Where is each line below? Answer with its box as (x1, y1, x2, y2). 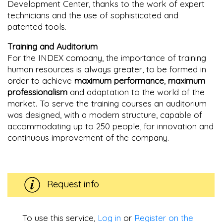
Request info (45, 177, 100, 190)
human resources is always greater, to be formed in (7, 63, 206, 74)
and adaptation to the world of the (67, 86, 205, 97)
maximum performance (74, 75, 164, 86)
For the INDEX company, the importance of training (7, 52, 206, 63)
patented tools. (7, 21, 66, 32)
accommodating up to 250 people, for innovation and (7, 120, 214, 131)
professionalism (7, 86, 67, 97)
